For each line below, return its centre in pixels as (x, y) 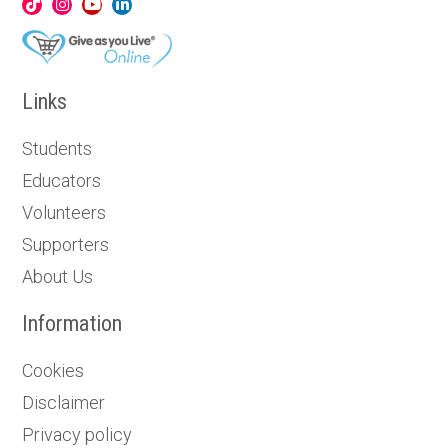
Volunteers (64, 212)
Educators (62, 180)
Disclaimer (64, 402)
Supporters (66, 244)
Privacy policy (77, 434)
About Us (58, 276)
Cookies (53, 370)
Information (72, 323)
